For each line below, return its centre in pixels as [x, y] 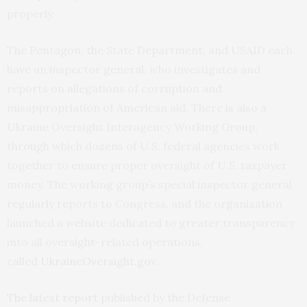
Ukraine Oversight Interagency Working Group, [132, 127]
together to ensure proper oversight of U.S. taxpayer [147, 165]
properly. [31, 14]
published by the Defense [164, 298]
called [24, 261]
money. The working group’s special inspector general [149, 185]
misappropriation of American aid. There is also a [137, 108]
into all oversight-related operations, [105, 242]
